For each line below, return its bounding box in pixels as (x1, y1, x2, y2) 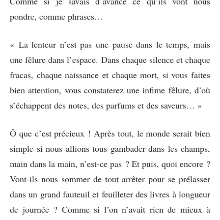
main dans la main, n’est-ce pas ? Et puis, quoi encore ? (10, 157, 210, 169)
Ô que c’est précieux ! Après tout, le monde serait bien (10, 127, 210, 139)
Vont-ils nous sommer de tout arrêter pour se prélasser (10, 172, 210, 185)
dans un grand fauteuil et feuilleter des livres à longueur (10, 188, 210, 200)
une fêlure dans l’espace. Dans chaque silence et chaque (10, 53, 210, 65)
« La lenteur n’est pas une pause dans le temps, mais (10, 38, 210, 50)
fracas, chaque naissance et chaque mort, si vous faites (10, 68, 210, 81)
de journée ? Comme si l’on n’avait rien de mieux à (10, 203, 210, 215)
